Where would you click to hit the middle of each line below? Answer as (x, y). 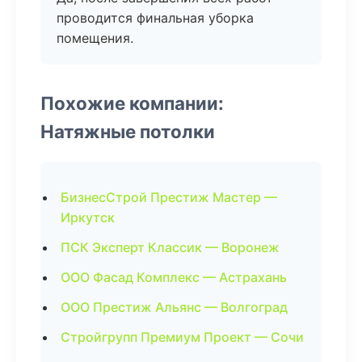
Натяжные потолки (128, 131)
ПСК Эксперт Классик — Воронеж (170, 247)
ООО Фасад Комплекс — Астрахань (174, 277)
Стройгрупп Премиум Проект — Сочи (182, 337)
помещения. (95, 38)
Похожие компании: (132, 103)
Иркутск (88, 217)
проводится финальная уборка (155, 18)
